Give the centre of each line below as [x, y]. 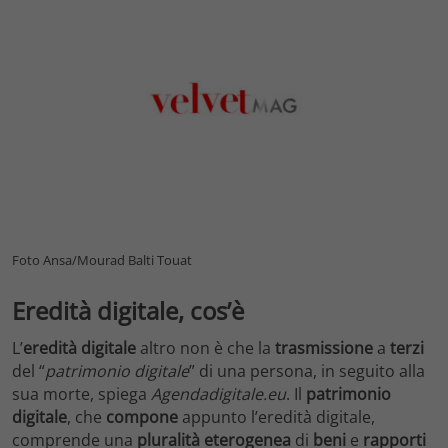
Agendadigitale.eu [218, 394]
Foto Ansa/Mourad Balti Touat [102, 259]
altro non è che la [205, 348]
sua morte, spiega [81, 394]
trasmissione [324, 348]
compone [142, 417]
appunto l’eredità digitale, [276, 417]
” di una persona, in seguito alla [307, 371]
